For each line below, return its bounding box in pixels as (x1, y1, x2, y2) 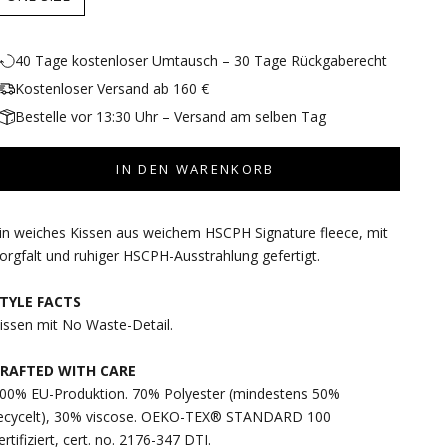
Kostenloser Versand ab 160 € (15, 79, 210, 99)
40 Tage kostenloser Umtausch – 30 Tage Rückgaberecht (15, 51, 388, 71)
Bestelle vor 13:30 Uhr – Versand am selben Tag (15, 107, 327, 127)
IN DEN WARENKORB (116, 159, 275, 178)
